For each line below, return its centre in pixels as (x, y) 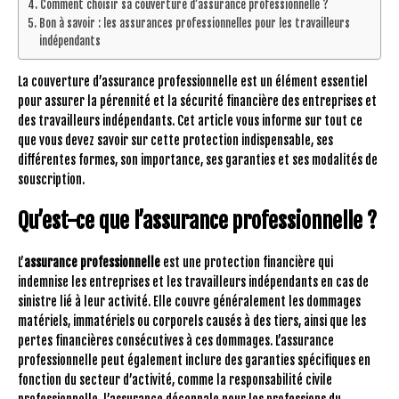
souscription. (51, 179)
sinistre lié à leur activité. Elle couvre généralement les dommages (189, 301)
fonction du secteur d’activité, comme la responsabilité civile (175, 379)
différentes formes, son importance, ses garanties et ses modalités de (198, 159)
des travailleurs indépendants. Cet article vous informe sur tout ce (190, 120)
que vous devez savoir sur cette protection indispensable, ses (175, 140)
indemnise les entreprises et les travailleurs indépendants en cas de (193, 281)
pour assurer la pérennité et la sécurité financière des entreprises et (197, 101)
